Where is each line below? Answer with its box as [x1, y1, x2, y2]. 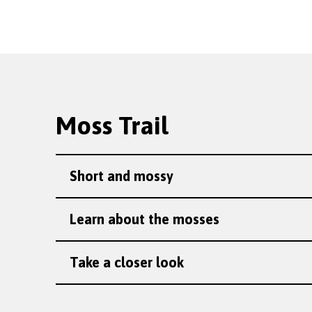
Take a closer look [70, 254, 184, 270]
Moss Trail [56, 111, 168, 140]
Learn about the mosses [70, 211, 219, 227]
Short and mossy [70, 168, 173, 184]
